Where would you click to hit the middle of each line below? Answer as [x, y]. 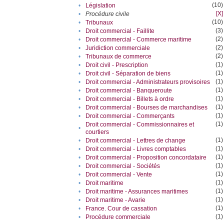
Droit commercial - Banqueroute [129, 91]
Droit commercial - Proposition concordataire [146, 158]
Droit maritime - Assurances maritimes [137, 192]
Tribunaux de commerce [119, 57]
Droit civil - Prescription [117, 65]
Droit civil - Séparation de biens [128, 74]
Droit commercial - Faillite [120, 31]
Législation [101, 6]
